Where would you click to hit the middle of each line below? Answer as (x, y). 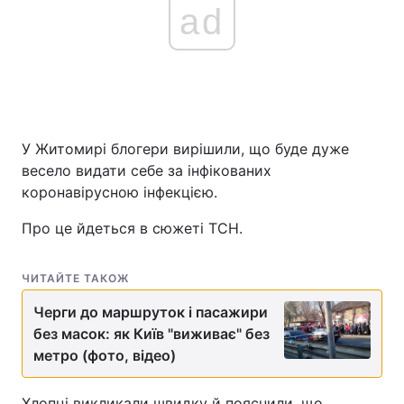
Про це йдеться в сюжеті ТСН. (132, 228)
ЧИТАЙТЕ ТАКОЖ (75, 278)
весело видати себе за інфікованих (147, 170)
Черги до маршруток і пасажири (151, 312)
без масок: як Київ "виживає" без (151, 334)
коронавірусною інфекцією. (119, 192)
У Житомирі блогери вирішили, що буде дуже (185, 149)
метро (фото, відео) (105, 355)
